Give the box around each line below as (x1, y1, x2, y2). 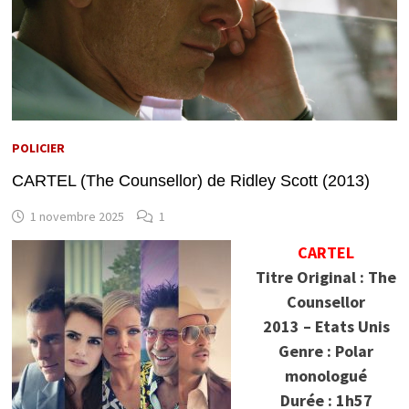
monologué (285, 364, 368, 386)
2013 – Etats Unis (262, 315, 390, 337)
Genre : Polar (278, 340, 374, 362)
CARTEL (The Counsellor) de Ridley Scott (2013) (11, 171, 370, 190)
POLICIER (11, 139, 65, 156)
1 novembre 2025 (29, 207, 124, 225)
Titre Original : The (256, 266, 397, 288)
